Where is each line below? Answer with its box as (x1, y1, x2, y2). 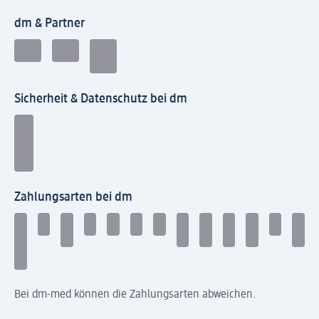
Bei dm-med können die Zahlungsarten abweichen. (14, 289, 256, 301)
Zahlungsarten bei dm (14, 191, 132, 204)
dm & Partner (14, 17, 85, 31)
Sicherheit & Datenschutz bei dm (14, 93, 187, 106)
